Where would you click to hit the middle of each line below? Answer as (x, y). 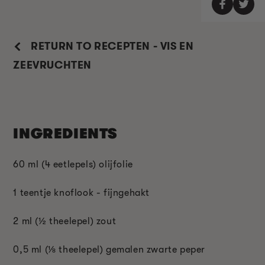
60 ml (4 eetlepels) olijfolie (73, 164)
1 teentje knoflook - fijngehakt (81, 193)
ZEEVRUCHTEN (52, 65)
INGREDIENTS (65, 133)
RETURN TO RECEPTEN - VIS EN (111, 46)
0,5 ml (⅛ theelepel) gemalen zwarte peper (109, 249)
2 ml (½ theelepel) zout (65, 221)
